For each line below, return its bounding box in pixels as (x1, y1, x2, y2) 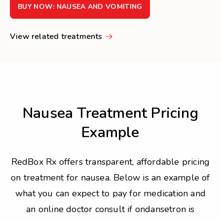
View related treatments (10, 31, 103, 42)
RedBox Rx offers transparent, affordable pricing (11, 156, 210, 168)
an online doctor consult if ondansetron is (26, 203, 195, 215)
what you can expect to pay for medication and (15, 187, 206, 199)
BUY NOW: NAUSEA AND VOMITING (18, 2, 143, 11)
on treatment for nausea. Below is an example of (11, 172, 210, 184)
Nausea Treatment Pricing (23, 103, 198, 123)
